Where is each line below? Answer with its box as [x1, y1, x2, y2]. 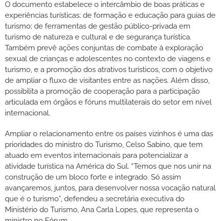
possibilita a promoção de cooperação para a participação [5, 86, 200, 96]
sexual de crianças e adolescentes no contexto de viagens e [5, 54, 211, 63]
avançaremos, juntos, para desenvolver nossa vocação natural [5, 183, 216, 192]
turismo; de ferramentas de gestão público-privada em [5, 21, 190, 31]
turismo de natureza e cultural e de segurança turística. [5, 32, 191, 41]
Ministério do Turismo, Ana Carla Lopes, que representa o [5, 205, 199, 214]
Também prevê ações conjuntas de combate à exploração [5, 43, 203, 52]
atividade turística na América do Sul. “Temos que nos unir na [5, 161, 211, 171]
